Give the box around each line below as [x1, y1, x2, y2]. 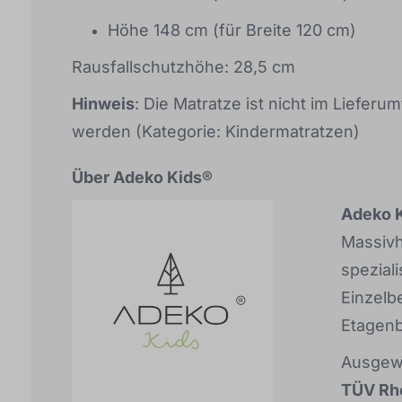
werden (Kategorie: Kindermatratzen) [72, 121, 360, 141]
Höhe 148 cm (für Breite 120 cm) [108, 20, 356, 39]
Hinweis [72, 93, 135, 113]
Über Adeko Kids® [72, 167, 213, 187]
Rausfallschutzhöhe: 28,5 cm [72, 57, 295, 76]
